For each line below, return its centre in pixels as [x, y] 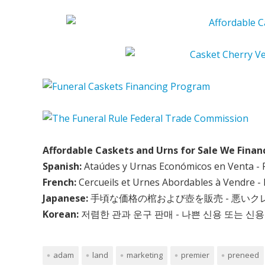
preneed [243, 255]
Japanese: [65, 198]
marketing [145, 255]
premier [195, 255]
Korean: [61, 214]
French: [59, 182]
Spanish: [62, 166]
